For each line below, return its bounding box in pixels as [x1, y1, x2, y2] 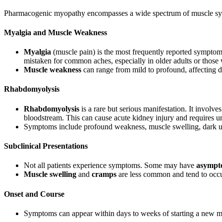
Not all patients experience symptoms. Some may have [24, 161, 196, 170]
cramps [92, 170, 116, 179]
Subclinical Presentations [4, 142, 88, 151]
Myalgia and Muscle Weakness [4, 28, 107, 37]
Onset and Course [4, 189, 64, 198]
